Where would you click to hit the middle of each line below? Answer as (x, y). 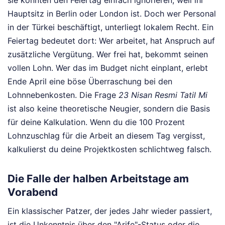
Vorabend (33, 192)
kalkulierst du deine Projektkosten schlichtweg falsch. (109, 149)
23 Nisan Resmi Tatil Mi (163, 95)
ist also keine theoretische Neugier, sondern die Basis (109, 108)
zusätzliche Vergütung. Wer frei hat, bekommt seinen (108, 54)
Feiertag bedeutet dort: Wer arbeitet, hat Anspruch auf (111, 41)
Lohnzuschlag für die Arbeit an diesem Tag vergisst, (106, 136)
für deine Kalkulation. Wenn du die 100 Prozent (96, 122)
